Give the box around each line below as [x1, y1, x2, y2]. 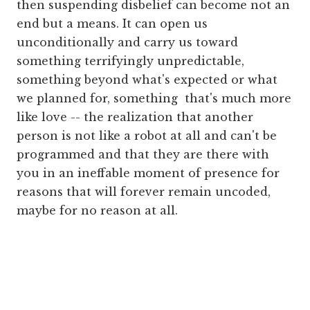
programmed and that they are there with [17, 147, 269, 162]
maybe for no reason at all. [17, 203, 178, 218]
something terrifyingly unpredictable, [17, 54, 244, 69]
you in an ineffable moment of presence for [17, 166, 280, 181]
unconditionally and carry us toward [17, 35, 238, 50]
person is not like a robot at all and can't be [17, 129, 277, 143]
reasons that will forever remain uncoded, [17, 185, 271, 199]
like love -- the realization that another [17, 110, 253, 125]
